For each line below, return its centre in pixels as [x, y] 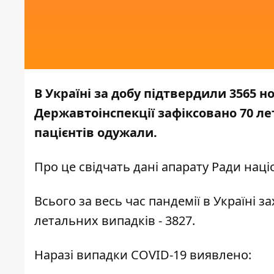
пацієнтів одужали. [96, 133]
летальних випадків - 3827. [115, 221]
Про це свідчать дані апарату [121, 167]
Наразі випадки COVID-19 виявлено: [143, 255]
